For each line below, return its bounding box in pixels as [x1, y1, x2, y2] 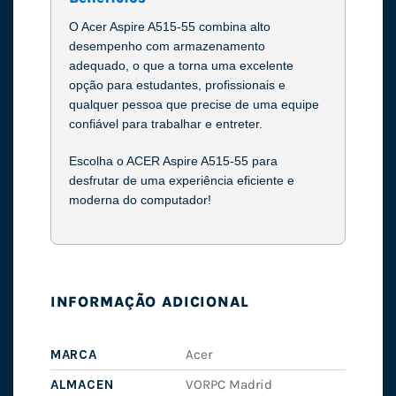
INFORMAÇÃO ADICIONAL [49, 293, 249, 310]
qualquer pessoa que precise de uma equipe [68, 97, 319, 112]
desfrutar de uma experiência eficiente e [68, 173, 294, 188]
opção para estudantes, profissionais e [68, 78, 286, 93]
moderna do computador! [68, 193, 211, 208]
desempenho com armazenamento [68, 39, 265, 54]
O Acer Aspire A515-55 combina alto [68, 19, 270, 34]
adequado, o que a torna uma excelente [68, 58, 293, 73]
